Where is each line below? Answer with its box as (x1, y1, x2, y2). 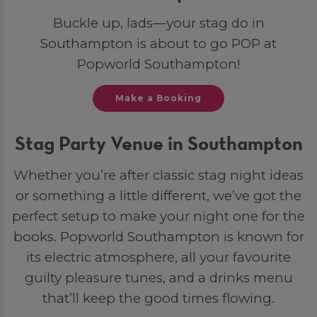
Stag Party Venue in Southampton (14, 136, 303, 155)
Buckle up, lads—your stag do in (52, 15, 265, 32)
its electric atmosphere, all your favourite (26, 248, 291, 265)
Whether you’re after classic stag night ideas (13, 166, 304, 183)
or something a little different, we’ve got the (16, 187, 301, 204)
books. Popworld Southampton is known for (13, 228, 304, 245)
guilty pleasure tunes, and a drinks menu (24, 269, 293, 286)
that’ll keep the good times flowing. (42, 289, 275, 306)
